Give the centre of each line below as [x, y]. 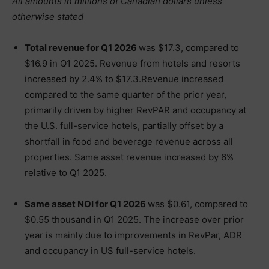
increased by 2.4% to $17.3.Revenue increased [124, 79]
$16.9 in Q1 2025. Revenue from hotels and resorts [132, 63]
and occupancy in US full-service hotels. [110, 251]
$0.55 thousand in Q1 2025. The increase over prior [134, 219]
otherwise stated [48, 17]
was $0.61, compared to [198, 204]
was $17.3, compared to [189, 48]
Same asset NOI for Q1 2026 [86, 204]
